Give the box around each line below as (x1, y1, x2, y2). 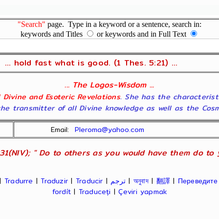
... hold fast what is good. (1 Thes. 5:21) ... (4, 57, 178, 69)
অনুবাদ (133, 175, 149, 186)
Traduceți (78, 186, 111, 197)
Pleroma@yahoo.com (75, 124, 145, 135)
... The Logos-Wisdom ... (65, 79, 154, 91)
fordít (52, 186, 71, 197)
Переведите (177, 175, 218, 186)
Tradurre (4, 175, 33, 186)
